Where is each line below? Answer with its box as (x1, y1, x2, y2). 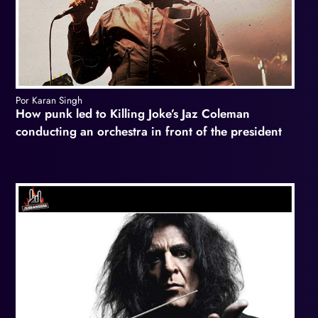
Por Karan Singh (16, 93, 82, 108)
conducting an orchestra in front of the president (16, 123, 282, 141)
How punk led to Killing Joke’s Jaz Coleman (16, 105, 250, 123)
